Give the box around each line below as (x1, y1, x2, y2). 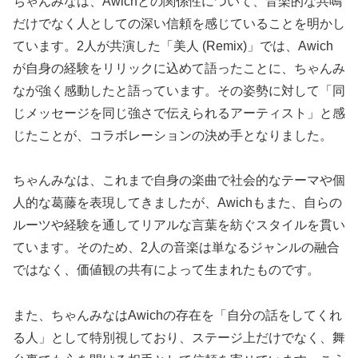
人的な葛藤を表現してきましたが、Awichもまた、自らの (13, 196, 342, 210)
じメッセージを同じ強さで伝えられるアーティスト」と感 (13, 105, 345, 120)
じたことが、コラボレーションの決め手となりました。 (13, 128, 332, 142)
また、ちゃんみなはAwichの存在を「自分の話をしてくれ (13, 308, 342, 323)
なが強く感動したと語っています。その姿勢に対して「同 (13, 83, 345, 97)
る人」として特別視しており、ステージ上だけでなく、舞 (13, 331, 345, 345)
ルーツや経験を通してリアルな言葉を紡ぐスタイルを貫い (13, 218, 345, 233)
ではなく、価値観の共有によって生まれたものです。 (13, 263, 320, 277)
